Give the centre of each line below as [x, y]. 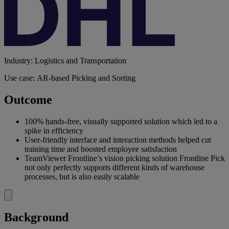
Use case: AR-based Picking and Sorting [70, 78]
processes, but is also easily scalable [82, 176]
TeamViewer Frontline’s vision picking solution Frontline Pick [125, 158]
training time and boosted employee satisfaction [101, 149]
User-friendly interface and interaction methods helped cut [118, 140]
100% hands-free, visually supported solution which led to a [121, 121]
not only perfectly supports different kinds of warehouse [114, 167]
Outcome [28, 99]
